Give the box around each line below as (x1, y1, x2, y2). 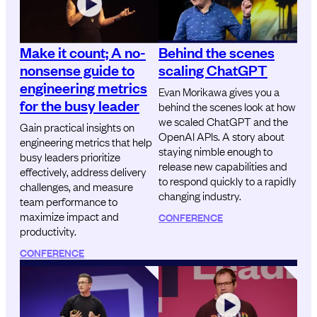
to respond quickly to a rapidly (158, 172, 296, 188)
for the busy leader (20, 94, 139, 115)
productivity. (20, 222, 76, 238)
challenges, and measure (20, 178, 133, 194)
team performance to (20, 192, 117, 209)
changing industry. (158, 187, 241, 203)
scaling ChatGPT (158, 59, 267, 79)
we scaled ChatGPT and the (158, 113, 288, 129)
